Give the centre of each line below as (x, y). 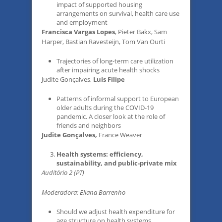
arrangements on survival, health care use (118, 13)
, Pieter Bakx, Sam (141, 32)
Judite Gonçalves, (67, 79)
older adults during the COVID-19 (105, 108)
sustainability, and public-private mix (117, 163)
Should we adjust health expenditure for (116, 212)
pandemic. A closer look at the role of (111, 116)
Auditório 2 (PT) (63, 172)
